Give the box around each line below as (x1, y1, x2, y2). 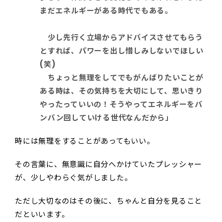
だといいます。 (15, 209, 69, 220)
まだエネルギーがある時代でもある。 (40, 5, 172, 16)
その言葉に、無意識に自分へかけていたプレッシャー (15, 159, 202, 170)
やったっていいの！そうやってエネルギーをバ (40, 99, 203, 110)
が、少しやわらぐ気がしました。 (15, 172, 132, 183)
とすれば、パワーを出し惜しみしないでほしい (40, 46, 204, 56)
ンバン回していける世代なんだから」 (40, 112, 173, 123)
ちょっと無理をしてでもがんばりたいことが (40, 72, 204, 83)
